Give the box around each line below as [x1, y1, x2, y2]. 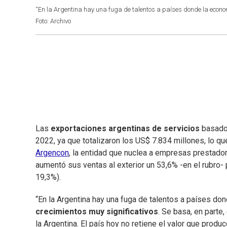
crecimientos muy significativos [35, 207, 158, 217]
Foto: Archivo [35, 17, 71, 25]
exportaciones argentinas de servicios [51, 124, 200, 134]
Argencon [35, 148, 69, 158]
